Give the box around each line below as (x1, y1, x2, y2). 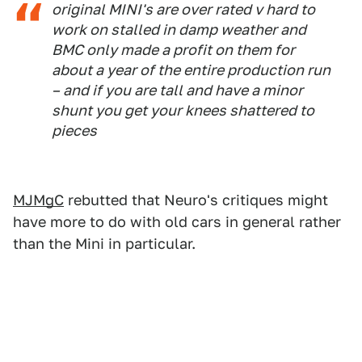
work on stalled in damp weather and (52, 21, 306, 38)
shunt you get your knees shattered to (52, 102, 314, 119)
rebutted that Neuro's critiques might (64, 192, 328, 208)
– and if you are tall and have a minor (52, 82, 303, 99)
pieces (52, 122, 97, 139)
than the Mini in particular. (13, 235, 196, 252)
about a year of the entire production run (52, 61, 330, 78)
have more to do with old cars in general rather (13, 213, 341, 230)
